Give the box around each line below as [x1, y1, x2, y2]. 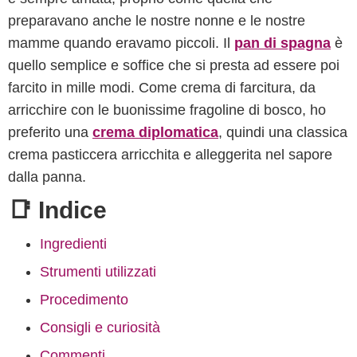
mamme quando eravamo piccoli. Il [8, 35, 234, 51]
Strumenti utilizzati [40, 264, 156, 280]
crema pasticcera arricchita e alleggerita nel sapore [8, 147, 332, 163]
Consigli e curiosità [40, 320, 160, 335]
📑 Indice [8, 197, 107, 223]
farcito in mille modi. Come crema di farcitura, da [8, 80, 316, 96]
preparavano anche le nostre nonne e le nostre [8, 13, 305, 29]
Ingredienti [40, 236, 107, 252]
